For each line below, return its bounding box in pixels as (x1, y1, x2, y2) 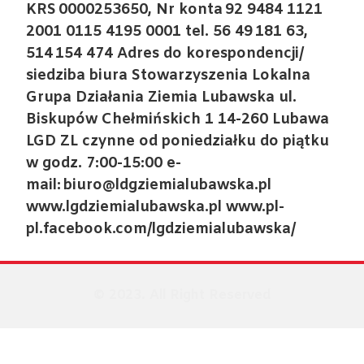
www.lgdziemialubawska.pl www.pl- (26, 197, 285, 217)
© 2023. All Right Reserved (93, 286, 271, 305)
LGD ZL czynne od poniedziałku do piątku (26, 131, 330, 151)
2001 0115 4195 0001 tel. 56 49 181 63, (26, 21, 309, 41)
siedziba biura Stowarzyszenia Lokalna (26, 65, 311, 85)
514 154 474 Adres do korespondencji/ (26, 43, 305, 63)
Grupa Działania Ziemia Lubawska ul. (26, 87, 297, 107)
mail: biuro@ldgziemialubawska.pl (26, 175, 272, 195)
